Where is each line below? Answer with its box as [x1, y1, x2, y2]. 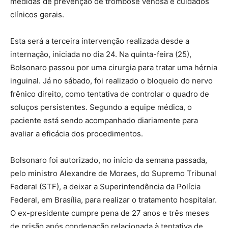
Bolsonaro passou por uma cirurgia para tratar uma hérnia [10, 62, 217, 72]
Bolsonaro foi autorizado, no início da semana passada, [10, 155, 207, 165]
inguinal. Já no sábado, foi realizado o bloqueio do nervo [10, 75, 213, 85]
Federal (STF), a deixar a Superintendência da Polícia [10, 181, 201, 191]
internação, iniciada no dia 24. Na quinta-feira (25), [10, 49, 191, 59]
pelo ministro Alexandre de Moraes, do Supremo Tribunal [10, 168, 216, 178]
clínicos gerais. [10, 9, 64, 19]
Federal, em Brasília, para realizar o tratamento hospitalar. [10, 194, 217, 205]
